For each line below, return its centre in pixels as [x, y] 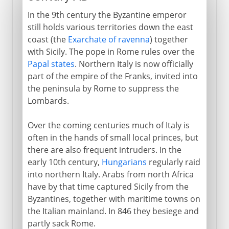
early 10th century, [64, 162]
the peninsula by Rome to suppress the [103, 88]
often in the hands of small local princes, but [113, 137]
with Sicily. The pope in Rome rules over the [111, 51]
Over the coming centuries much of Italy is [108, 125]
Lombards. [48, 100]
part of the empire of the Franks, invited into [112, 76]
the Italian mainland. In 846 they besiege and [113, 211]
